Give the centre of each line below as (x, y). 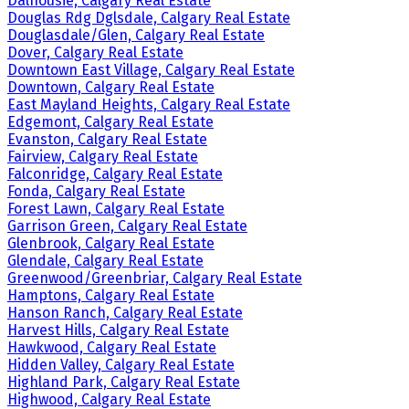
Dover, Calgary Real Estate (95, 53)
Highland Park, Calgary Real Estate (124, 383)
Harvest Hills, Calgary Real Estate (118, 330)
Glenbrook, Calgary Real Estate (111, 244)
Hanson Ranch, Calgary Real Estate (125, 313)
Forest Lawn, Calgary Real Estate (116, 209)
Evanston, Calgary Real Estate (107, 140)
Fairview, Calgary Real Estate (103, 157)
